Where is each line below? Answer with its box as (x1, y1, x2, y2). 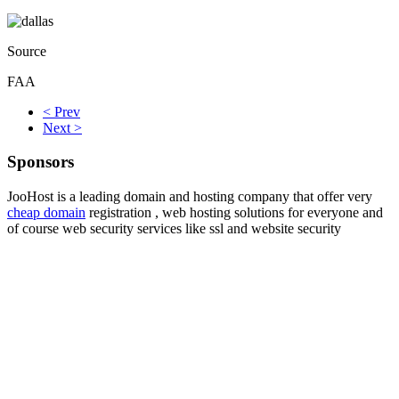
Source (7, 43, 46, 59)
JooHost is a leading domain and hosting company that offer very (7, 189, 372, 205)
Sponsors (7, 152, 74, 172)
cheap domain (7, 205, 85, 221)
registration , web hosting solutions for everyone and (85, 205, 383, 221)
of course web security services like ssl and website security (7, 221, 341, 237)
